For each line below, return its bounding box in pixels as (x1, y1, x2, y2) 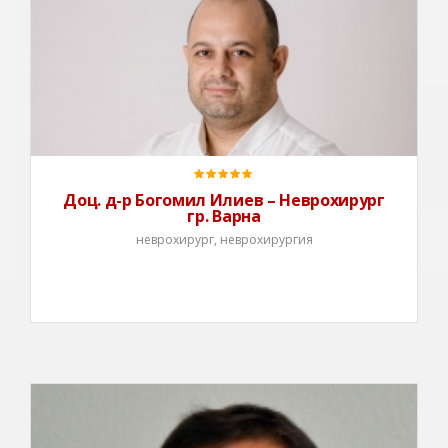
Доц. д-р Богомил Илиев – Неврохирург (63, 189, 385, 212)
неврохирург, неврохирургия (135, 231, 313, 249)
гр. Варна (187, 205, 261, 228)
